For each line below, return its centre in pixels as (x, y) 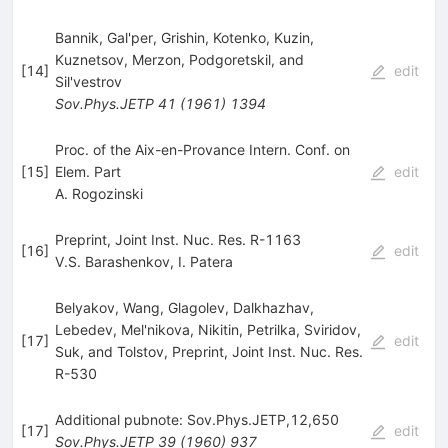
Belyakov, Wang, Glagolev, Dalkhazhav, (184, 307)
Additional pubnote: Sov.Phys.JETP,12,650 (196, 419)
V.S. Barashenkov (112, 261)
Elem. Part (87, 171)
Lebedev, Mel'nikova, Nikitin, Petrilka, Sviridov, (207, 329)
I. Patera (205, 261)
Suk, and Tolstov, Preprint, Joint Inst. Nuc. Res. (208, 351)
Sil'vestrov (88, 81)
